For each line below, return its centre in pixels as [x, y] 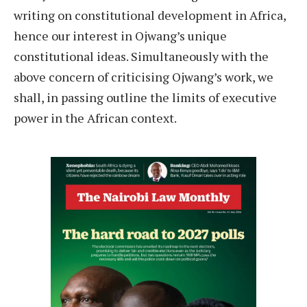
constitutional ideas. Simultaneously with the [141, 57]
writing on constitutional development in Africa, [150, 15]
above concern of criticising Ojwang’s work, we [144, 77]
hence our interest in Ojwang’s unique [120, 36]
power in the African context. [96, 118]
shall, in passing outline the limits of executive [145, 98]
